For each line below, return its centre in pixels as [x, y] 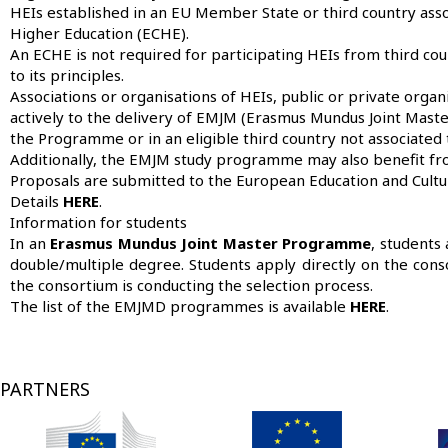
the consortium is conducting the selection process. [193, 284]
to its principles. [67, 74]
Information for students [98, 221]
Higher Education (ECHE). [99, 32]
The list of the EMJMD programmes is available [180, 305]
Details [36, 200]
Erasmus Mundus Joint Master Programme [210, 242]
